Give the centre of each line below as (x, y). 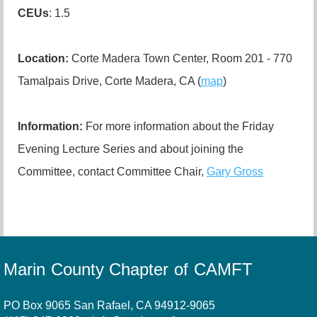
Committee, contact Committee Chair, (112, 172)
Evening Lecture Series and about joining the (131, 149)
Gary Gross (235, 172)
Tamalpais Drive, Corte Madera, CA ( (109, 81)
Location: (43, 59)
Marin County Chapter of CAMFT (128, 270)
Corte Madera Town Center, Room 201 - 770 (180, 59)
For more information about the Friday (178, 127)
